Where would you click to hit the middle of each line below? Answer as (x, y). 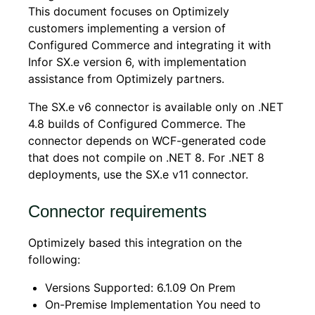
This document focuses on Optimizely (129, 11)
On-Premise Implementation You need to (153, 304)
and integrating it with (212, 45)
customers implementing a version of (127, 28)
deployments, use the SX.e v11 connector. (138, 174)
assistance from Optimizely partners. (126, 79)
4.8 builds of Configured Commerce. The (137, 124)
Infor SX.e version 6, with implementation (137, 62)
